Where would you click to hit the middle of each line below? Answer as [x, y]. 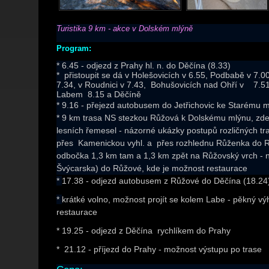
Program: [74, 48]
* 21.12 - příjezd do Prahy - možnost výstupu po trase [159, 249]
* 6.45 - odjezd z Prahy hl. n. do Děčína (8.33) [144, 65]
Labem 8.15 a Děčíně [100, 94]
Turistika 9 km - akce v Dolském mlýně [125, 29]
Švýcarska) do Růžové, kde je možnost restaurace [152, 168]
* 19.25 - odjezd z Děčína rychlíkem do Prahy [144, 231]
